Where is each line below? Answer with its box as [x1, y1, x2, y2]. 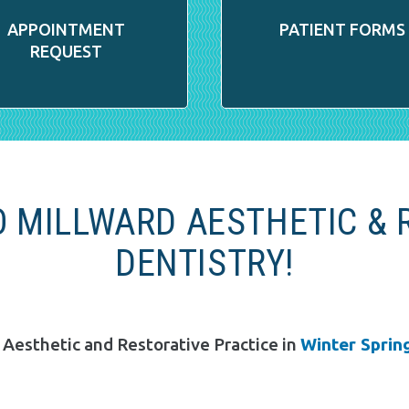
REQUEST [30, 42, 103, 60]
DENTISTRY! [114, 242, 294, 286]
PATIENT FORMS [279, 20, 406, 38]
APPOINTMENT [7, 20, 126, 38]
